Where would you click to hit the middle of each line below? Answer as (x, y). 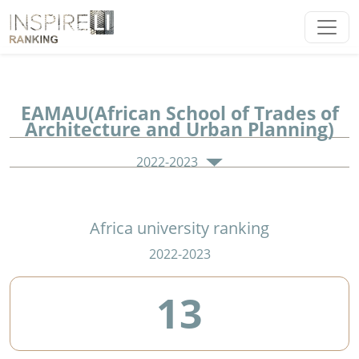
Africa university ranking (179, 228)
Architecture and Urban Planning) (179, 129)
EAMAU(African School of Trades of (179, 113)
